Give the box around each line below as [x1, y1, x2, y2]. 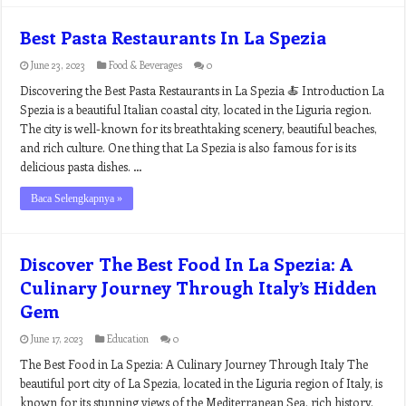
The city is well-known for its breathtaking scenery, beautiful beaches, [20, 121, 378, 136]
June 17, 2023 [31, 332, 84, 345]
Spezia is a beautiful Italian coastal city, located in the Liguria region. [20, 101, 372, 117]
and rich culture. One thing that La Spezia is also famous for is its [20, 140, 357, 155]
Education [107, 332, 150, 345]
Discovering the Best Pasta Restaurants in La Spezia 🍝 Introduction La [20, 82, 385, 98]
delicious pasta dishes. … [20, 159, 143, 174]
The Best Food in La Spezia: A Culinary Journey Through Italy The [20, 356, 369, 372]
